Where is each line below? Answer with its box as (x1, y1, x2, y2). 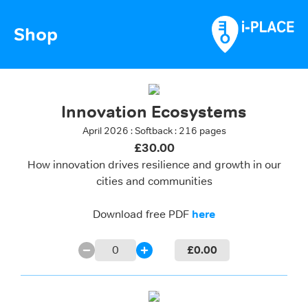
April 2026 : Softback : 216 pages (82, 124, 226, 137)
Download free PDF (93, 207, 192, 221)
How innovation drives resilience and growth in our (27, 157, 281, 172)
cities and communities (96, 174, 212, 188)
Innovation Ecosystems (61, 101, 247, 122)
